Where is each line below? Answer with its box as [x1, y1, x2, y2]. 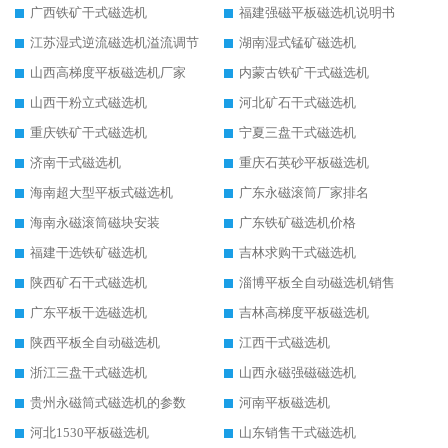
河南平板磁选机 [239, 395, 330, 411]
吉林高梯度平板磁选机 [239, 305, 369, 321]
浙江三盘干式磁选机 [30, 365, 147, 381]
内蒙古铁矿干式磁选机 [239, 65, 369, 81]
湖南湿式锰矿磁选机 [239, 35, 356, 51]
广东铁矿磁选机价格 [239, 215, 356, 231]
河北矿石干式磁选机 [239, 95, 356, 111]
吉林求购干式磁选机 [239, 245, 356, 261]
